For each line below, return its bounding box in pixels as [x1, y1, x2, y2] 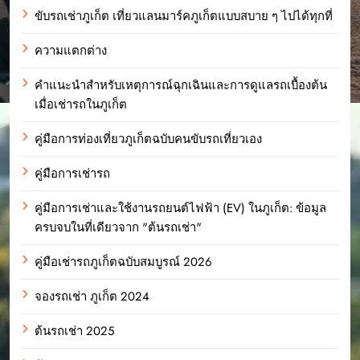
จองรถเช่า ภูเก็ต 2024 [35, 287, 149, 305]
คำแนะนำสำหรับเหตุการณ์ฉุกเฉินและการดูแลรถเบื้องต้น [35, 76, 327, 94]
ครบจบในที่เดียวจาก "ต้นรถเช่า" [35, 218, 202, 236]
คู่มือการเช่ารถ [35, 164, 110, 182]
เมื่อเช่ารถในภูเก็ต [35, 95, 127, 113]
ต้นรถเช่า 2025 [35, 321, 114, 340]
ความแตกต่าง [35, 41, 107, 59]
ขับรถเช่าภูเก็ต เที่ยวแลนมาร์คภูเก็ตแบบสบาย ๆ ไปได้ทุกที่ [35, 6, 333, 25]
